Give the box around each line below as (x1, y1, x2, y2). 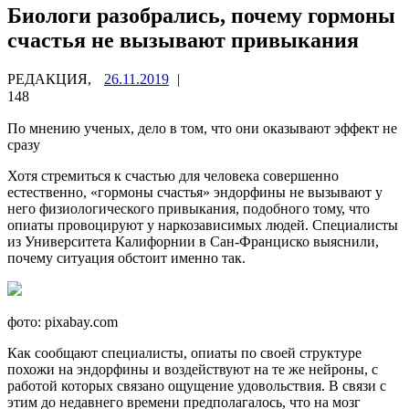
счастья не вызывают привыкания (7, 27, 359, 52)
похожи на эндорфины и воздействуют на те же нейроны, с (7, 361, 378, 377)
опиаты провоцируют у (7, 216, 158, 233)
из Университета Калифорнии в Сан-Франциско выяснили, (7, 233, 379, 249)
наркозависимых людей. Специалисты (158, 216, 398, 233)
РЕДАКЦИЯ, (7, 70, 95, 87)
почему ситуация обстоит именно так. (7, 249, 246, 266)
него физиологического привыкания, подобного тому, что (7, 200, 370, 216)
